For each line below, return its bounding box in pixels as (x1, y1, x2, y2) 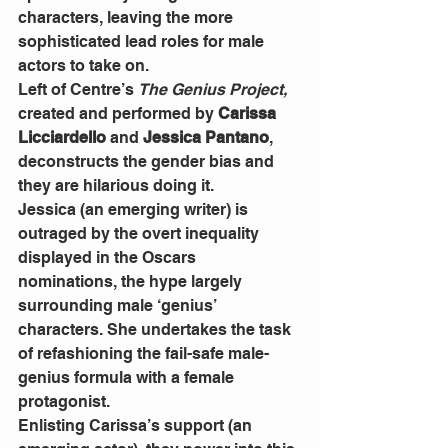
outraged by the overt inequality (18, 224, 263, 244)
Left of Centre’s (18, 80, 138, 100)
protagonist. (18, 392, 114, 412)
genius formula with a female (18, 368, 238, 388)
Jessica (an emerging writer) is (18, 200, 252, 220)
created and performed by (18, 104, 218, 124)
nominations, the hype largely (18, 272, 246, 292)
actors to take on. (18, 56, 153, 76)
